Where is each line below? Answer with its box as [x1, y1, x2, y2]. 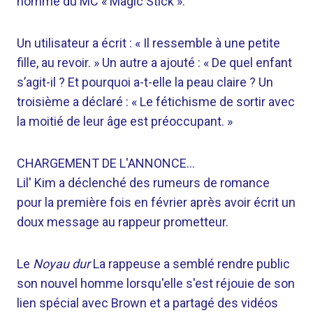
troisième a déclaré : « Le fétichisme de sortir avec [17, 94, 295, 109]
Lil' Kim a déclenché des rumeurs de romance [17, 175, 270, 190]
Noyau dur [33, 256, 90, 271]
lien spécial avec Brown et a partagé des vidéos [17, 296, 278, 310]
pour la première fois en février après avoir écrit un [17, 195, 296, 210]
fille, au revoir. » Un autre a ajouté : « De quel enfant [17, 55, 292, 70]
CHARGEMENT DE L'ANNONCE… [17, 156, 195, 170]
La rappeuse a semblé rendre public [90, 256, 290, 271]
